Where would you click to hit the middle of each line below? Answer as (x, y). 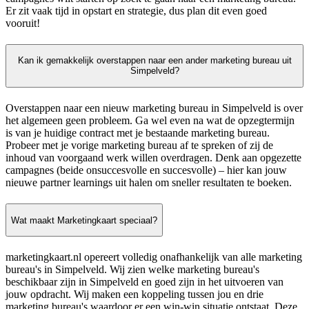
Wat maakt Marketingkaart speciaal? (84, 220)
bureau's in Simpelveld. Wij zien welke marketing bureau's (132, 270)
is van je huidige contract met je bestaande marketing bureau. (138, 133)
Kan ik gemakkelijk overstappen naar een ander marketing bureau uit (154, 61)
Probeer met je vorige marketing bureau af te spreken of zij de (139, 146)
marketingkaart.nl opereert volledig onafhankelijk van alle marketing (154, 257)
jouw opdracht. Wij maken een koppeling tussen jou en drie (134, 295)
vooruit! (23, 23)
